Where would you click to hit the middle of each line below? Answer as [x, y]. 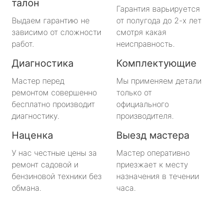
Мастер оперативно [153, 153]
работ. [23, 44]
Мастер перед [38, 81]
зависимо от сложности [56, 32]
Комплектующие [156, 63]
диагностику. [36, 116]
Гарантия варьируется [158, 9]
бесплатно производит [53, 104]
